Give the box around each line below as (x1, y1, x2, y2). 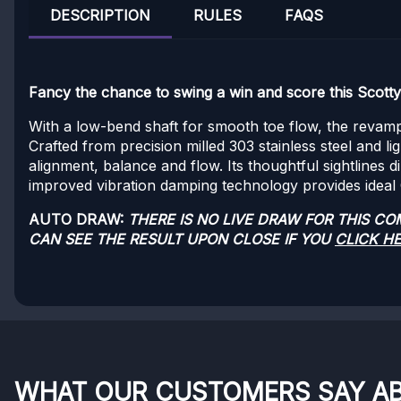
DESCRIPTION (50, 6, 150, 24)
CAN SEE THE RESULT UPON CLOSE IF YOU (29, 230, 335, 248)
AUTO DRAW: (29, 210, 128, 228)
